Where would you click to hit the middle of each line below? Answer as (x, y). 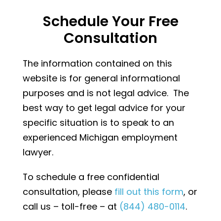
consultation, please (68, 192)
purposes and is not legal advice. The (106, 93)
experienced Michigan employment (100, 138)
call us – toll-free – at (71, 207)
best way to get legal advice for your (104, 108)
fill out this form (149, 192)
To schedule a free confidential (91, 177)
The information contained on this (97, 64)
